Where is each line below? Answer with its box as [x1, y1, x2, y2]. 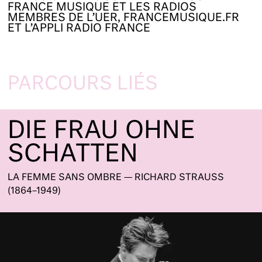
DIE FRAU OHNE [8, 119, 196, 143]
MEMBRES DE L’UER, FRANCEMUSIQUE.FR [8, 13, 240, 24]
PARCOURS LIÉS [8, 75, 158, 94]
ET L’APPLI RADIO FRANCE [8, 23, 151, 35]
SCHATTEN [8, 143, 139, 167]
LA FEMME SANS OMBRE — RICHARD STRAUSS [8, 173, 225, 182]
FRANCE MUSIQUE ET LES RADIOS [8, 2, 197, 13]
